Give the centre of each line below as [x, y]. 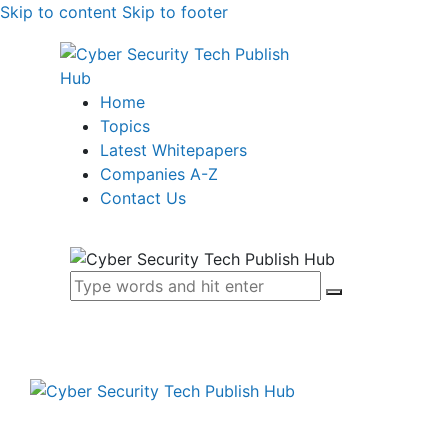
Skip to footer [175, 12]
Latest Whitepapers [173, 150]
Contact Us [143, 198]
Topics [125, 126]
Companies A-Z [159, 174]
